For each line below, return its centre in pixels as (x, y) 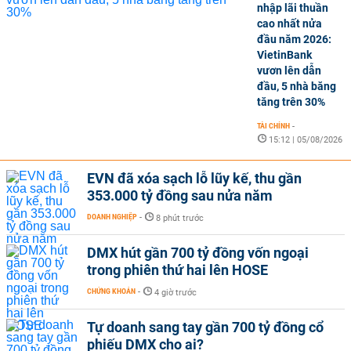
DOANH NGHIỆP (112, 217)
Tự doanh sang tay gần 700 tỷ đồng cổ (205, 327)
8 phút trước (180, 218)
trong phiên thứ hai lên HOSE (177, 270)
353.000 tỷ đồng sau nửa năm (180, 195)
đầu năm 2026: (294, 39)
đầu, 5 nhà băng (297, 86)
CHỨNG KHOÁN (111, 291)
